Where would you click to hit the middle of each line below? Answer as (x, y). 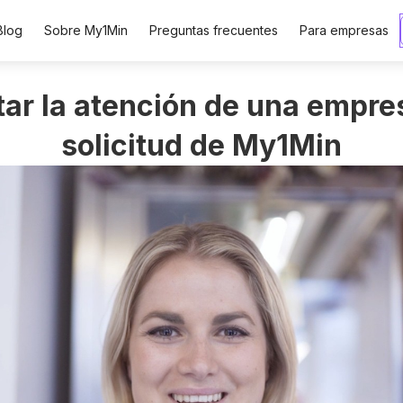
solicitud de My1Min (201, 145)
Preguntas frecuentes (214, 30)
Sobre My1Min (86, 30)
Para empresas (345, 30)
